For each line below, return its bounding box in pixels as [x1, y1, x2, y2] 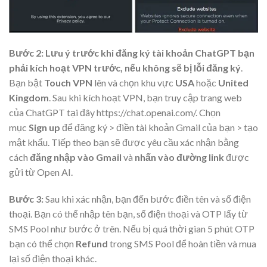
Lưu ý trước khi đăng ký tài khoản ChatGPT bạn [45, 46, 254, 58]
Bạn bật [9, 76, 44, 88]
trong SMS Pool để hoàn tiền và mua [108, 238, 256, 250]
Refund [74, 238, 108, 250]
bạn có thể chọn [9, 238, 74, 250]
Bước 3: [9, 193, 44, 205]
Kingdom [9, 91, 49, 103]
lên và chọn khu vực [92, 76, 175, 88]
